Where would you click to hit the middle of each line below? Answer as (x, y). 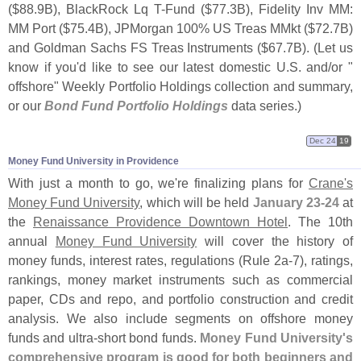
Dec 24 (322, 141)
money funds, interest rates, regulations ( (125, 261)
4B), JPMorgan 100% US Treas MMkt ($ (201, 28)
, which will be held (196, 203)
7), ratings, (323, 261)
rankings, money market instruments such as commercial (180, 280)
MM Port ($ (39, 28)
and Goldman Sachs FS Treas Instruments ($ (139, 47)
